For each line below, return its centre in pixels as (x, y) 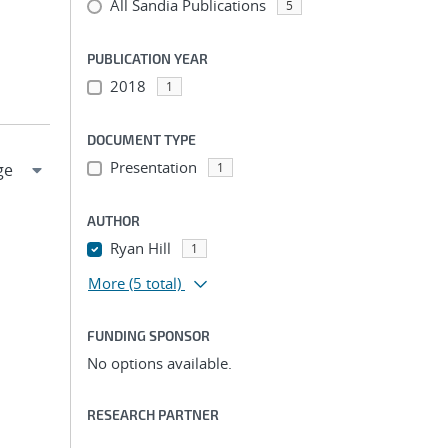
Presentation (153, 167)
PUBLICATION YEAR (147, 58)
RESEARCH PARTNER (153, 414)
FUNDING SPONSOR (148, 335)
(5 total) (155, 283)
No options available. (159, 363)
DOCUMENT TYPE (141, 139)
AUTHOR (113, 220)
